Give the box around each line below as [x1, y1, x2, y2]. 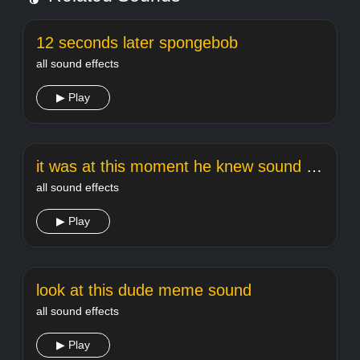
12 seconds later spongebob [36, 34, 238, 51]
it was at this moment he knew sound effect [306, 157, 322, 175]
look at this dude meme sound [36, 281, 252, 299]
